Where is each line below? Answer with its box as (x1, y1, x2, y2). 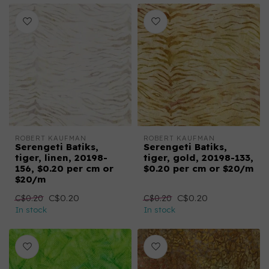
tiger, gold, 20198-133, (144, 152, 253, 163)
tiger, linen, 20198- (15, 152, 107, 163)
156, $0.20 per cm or (15, 163, 113, 174)
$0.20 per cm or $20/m (144, 163, 253, 174)
